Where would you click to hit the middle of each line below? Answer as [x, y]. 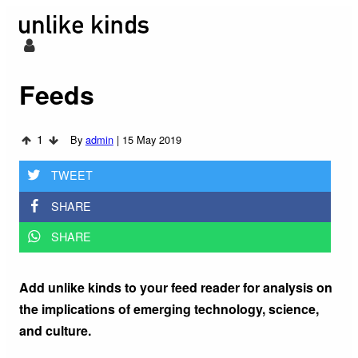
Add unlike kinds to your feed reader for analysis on [176, 288]
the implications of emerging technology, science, [169, 309]
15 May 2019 [151, 140]
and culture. [55, 331]
